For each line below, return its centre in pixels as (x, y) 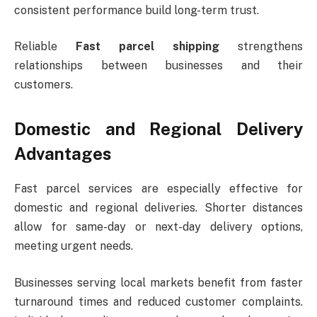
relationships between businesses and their (158, 66)
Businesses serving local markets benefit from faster (158, 282)
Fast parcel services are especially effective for (158, 189)
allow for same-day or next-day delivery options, (158, 227)
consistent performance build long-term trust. (137, 10)
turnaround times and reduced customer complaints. (158, 301)
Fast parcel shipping (148, 47)
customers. (44, 85)
